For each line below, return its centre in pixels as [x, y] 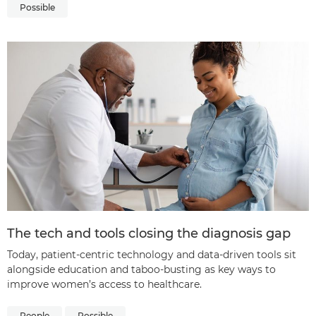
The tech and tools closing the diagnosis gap [149, 234]
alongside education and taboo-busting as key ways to [141, 270]
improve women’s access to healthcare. [104, 285]
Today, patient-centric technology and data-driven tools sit [152, 255]
